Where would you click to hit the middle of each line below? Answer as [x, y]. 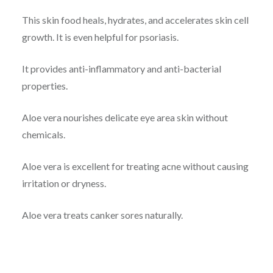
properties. [44, 86]
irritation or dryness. [64, 183]
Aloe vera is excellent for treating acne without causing [135, 166]
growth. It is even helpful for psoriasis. [100, 37]
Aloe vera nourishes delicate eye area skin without [125, 118]
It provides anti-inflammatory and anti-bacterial [121, 69]
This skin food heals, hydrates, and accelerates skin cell [135, 20]
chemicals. [43, 135]
